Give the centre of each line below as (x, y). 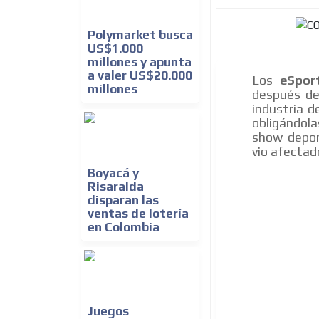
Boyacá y (113, 173)
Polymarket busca (140, 35)
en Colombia (124, 228)
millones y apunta (140, 62)
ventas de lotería (138, 214)
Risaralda (116, 187)
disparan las (123, 200)
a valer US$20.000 (140, 76)
